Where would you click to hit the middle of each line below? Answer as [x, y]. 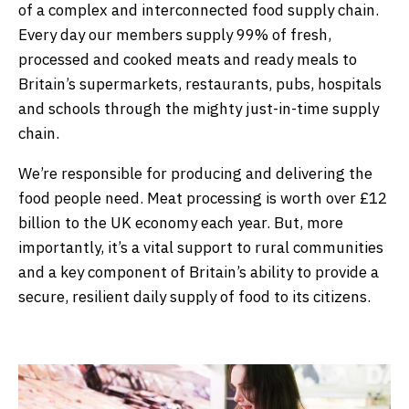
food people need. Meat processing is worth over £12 [203, 198]
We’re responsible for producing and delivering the [195, 173]
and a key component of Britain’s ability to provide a [199, 272]
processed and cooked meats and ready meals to [188, 59]
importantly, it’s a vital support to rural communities [201, 247]
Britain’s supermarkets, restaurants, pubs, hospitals [200, 84]
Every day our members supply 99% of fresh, [175, 34]
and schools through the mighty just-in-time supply [199, 108]
